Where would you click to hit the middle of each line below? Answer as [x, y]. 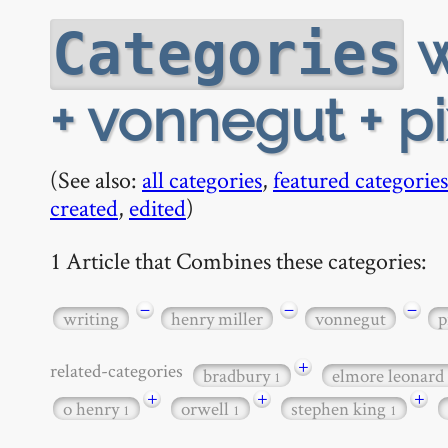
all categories [202, 179]
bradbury [238, 376]
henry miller [217, 318]
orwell [207, 408]
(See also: [96, 179]
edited [157, 207]
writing [91, 318]
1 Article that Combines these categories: [238, 260]
